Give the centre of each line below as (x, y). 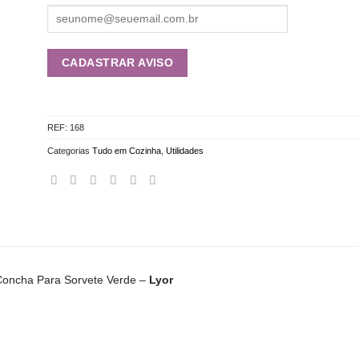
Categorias (69, 151)
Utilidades (184, 151)
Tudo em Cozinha (126, 151)
